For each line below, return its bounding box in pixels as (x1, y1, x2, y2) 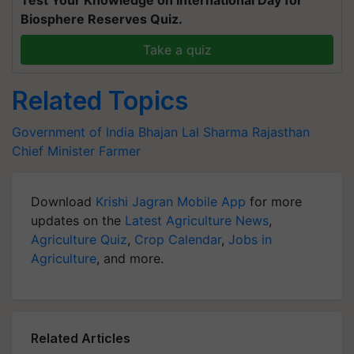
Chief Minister (12, 143, 95, 159)
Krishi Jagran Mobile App (96, 194, 246, 209)
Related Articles (31, 330, 130, 346)
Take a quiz (142, 42, 212, 58)
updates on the (31, 213, 125, 228)
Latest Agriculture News (125, 213, 269, 228)
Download (31, 194, 96, 209)
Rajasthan (252, 124, 310, 140)
